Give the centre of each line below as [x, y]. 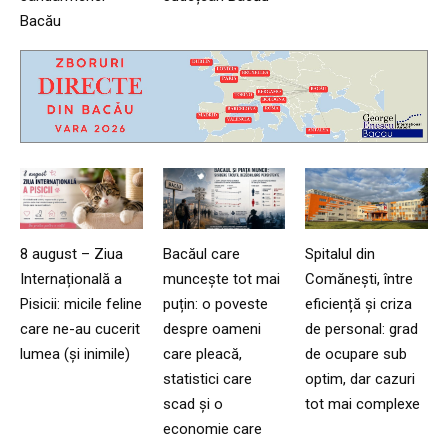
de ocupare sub [356, 353]
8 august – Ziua [71, 253]
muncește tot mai [221, 278]
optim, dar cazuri [360, 378]
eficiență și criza [359, 303]
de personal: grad [362, 328]
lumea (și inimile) [75, 353]
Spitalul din [340, 253]
